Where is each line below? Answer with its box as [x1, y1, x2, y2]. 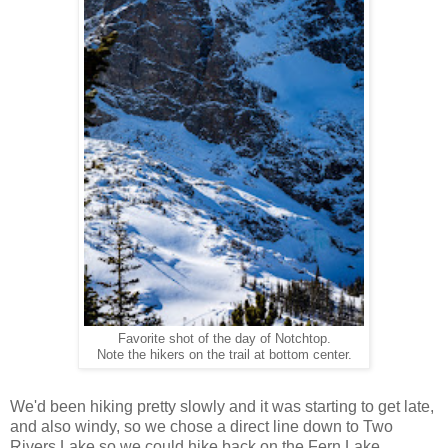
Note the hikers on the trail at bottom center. [96, 348, 352, 363]
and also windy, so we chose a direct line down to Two [10, 418, 393, 436]
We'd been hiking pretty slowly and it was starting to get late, [10, 398, 434, 416]
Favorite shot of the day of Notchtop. [117, 332, 331, 347]
